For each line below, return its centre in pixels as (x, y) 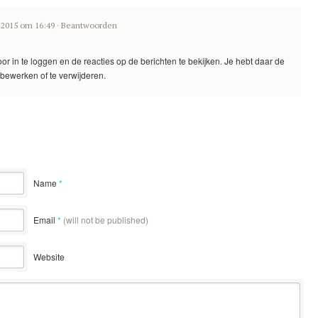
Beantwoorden (89, 25)
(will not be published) (106, 220)
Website (49, 257)
